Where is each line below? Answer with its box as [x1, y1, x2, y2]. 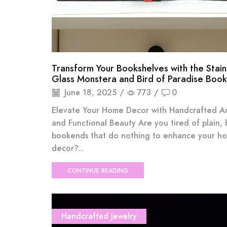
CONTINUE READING [67, 166, 128, 175]
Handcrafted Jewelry [61, 210, 137, 222]
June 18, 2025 [62, 87, 117, 99]
